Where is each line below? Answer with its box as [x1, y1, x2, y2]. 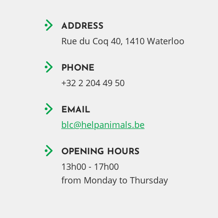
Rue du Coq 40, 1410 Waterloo [61, 35, 184, 47]
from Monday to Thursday [61, 174, 168, 186]
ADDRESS [61, 22, 104, 31]
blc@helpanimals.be [61, 119, 145, 130]
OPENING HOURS [61, 147, 140, 157]
